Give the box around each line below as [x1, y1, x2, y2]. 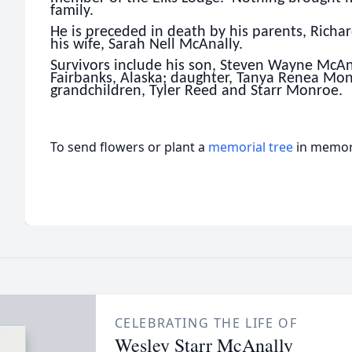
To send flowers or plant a [50, 138, 208, 156]
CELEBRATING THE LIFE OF [114, 314, 298, 332]
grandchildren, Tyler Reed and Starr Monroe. [50, 82, 343, 99]
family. [50, 3, 93, 20]
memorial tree [208, 138, 293, 156]
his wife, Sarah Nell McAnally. [50, 36, 243, 53]
